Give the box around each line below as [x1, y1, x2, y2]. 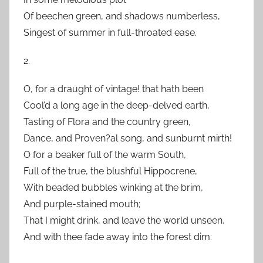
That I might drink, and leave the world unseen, [23, 215, 225, 226]
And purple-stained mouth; [23, 198, 140, 210]
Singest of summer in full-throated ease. [23, 27, 197, 38]
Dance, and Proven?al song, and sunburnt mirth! [23, 133, 232, 144]
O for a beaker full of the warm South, [23, 149, 186, 160]
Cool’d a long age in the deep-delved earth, [23, 100, 210, 111]
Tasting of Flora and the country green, [23, 116, 191, 127]
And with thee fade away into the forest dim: [23, 231, 212, 242]
